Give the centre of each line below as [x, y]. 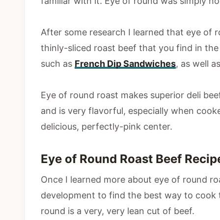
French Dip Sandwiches [125, 64]
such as [58, 64]
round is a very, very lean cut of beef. [118, 211]
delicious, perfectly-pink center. [107, 127]
